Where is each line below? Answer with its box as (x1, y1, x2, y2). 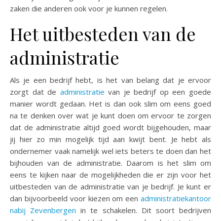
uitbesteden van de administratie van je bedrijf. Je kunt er (10, 181, 211, 191)
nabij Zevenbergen (10, 205, 76, 215)
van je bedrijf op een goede (104, 86, 212, 97)
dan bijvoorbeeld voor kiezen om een (10, 193, 141, 203)
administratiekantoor (141, 193, 211, 203)
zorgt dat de (10, 86, 60, 97)
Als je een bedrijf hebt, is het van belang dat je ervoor (10, 74, 211, 85)
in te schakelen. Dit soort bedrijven (76, 205, 212, 215)
